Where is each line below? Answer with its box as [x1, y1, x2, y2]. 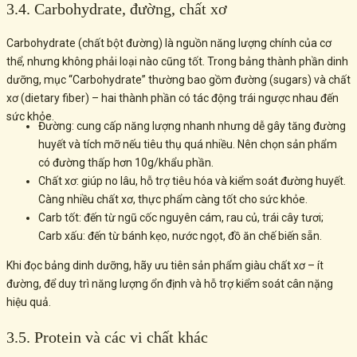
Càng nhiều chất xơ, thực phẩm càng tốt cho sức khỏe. [38, 193, 308, 206]
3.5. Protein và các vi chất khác [6, 328, 208, 347]
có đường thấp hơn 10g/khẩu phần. [38, 156, 214, 170]
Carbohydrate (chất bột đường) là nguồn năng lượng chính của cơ [6, 37, 331, 50]
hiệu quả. [6, 296, 51, 309]
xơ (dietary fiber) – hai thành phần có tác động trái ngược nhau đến [6, 92, 339, 105]
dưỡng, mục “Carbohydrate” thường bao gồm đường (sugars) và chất [6, 73, 351, 87]
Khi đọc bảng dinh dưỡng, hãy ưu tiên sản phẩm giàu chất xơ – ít [6, 259, 324, 273]
